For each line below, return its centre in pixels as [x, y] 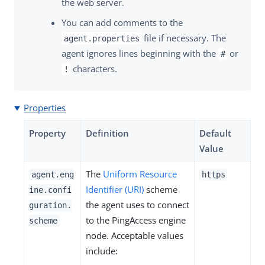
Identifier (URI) [115, 190]
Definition [107, 133]
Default [215, 133]
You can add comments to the [122, 23]
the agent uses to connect [138, 205]
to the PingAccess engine [136, 220]
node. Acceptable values [135, 236]
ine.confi [50, 190]
